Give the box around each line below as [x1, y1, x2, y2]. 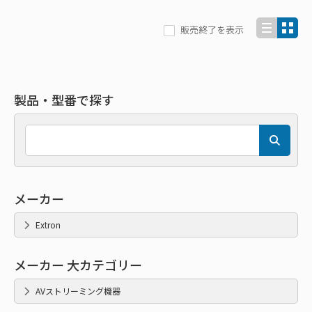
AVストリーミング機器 [36, 285, 120, 297]
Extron [36, 219, 61, 231]
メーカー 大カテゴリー [14, 256, 142, 274]
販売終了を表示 [180, 23, 244, 36]
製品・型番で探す [14, 91, 114, 109]
